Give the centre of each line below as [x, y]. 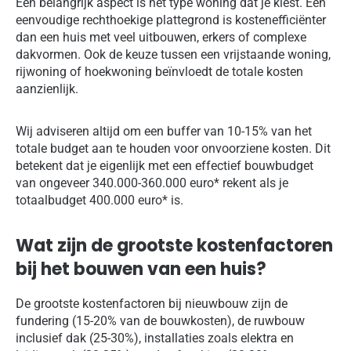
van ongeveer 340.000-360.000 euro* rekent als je [152, 183]
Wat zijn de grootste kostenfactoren [174, 246]
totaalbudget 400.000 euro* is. [100, 201]
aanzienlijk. [47, 89]
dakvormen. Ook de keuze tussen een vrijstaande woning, [173, 55]
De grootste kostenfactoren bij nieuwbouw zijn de [152, 304]
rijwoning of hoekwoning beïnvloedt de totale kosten [159, 72]
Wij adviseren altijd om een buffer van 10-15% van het [164, 132]
